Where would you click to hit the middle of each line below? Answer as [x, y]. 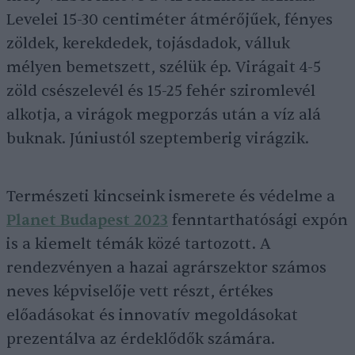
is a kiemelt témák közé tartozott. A [139, 244]
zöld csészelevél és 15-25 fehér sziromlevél [161, 91]
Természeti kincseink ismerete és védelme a [171, 197]
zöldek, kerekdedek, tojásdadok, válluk [148, 44]
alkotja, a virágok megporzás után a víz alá [164, 115]
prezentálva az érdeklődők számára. [141, 339]
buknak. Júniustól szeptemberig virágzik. [158, 139]
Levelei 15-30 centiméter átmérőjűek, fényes [170, 20]
